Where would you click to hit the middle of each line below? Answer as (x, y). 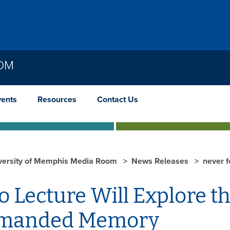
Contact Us (118, 99)
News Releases (161, 161)
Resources (57, 99)
